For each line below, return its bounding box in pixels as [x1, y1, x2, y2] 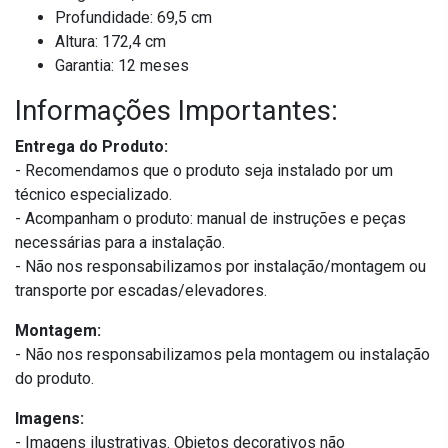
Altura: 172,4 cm [55, 32, 166, 52]
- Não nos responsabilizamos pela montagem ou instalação [15, 345, 430, 365]
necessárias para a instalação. [15, 233, 225, 253]
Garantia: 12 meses [55, 56, 189, 76]
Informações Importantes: [15, 94, 338, 128]
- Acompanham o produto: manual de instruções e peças [15, 209, 406, 229]
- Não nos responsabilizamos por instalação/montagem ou [15, 257, 426, 277]
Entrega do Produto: [15, 137, 168, 157]
